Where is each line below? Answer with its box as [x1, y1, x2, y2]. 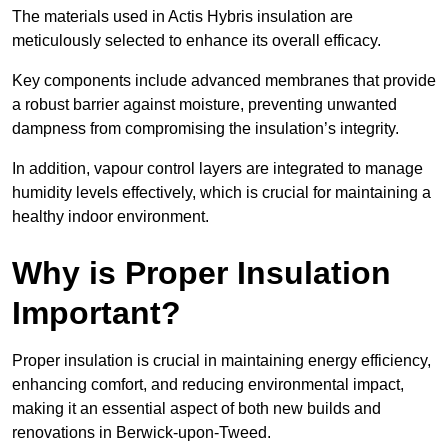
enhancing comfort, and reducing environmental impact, [12, 376, 404, 394]
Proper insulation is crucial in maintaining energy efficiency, [12, 352, 431, 370]
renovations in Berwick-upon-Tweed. [12, 424, 271, 442]
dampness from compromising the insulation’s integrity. [12, 120, 403, 138]
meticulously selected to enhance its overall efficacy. [12, 32, 385, 50]
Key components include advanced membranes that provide [12, 72, 436, 90]
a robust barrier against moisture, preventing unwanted [12, 96, 397, 114]
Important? [12, 295, 181, 332]
